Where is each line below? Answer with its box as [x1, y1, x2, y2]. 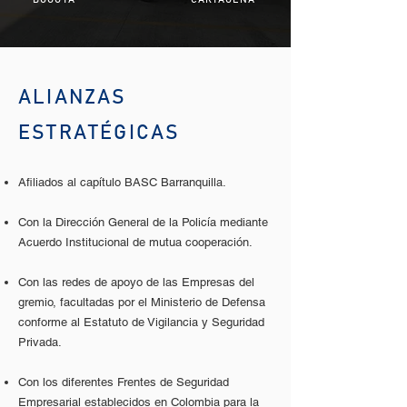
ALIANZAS [18, 88, 127, 108]
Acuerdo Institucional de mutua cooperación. [18, 235, 253, 249]
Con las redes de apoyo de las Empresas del [18, 275, 254, 289]
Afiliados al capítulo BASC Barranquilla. [18, 175, 226, 189]
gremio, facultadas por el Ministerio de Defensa [18, 295, 265, 309]
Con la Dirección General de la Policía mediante [18, 215, 268, 229]
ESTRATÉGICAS [18, 124, 181, 144]
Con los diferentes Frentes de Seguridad [18, 375, 229, 389]
